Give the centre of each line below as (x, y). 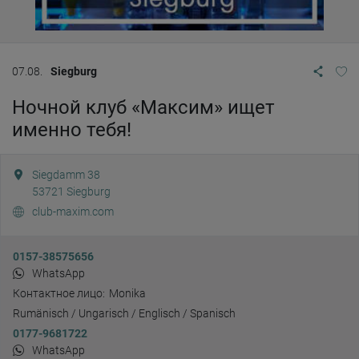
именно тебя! (72, 130)
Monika (127, 293)
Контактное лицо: (59, 293)
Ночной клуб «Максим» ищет (143, 107)
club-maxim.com (73, 212)
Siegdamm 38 (66, 175)
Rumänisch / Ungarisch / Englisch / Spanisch (124, 313)
